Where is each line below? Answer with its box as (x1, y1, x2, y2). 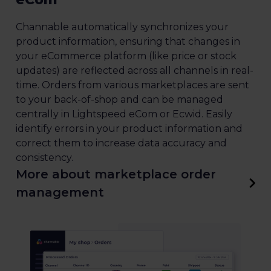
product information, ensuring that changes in (16, 35, 240, 47)
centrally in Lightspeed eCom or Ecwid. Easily (16, 108, 232, 120)
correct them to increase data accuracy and (16, 137, 227, 149)
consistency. (16, 151, 73, 163)
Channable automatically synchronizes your (16, 21, 229, 33)
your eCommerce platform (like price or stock (16, 50, 237, 62)
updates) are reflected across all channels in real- (16, 64, 253, 76)
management (16, 184, 104, 200)
